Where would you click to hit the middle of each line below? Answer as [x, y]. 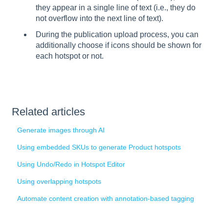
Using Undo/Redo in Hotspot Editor [71, 164]
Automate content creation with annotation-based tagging [106, 198]
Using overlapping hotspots [59, 181]
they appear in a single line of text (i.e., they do [116, 7]
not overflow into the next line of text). [99, 18]
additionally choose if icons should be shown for [119, 45]
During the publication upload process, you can [117, 34]
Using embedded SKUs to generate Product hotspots [99, 147]
